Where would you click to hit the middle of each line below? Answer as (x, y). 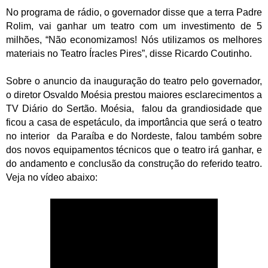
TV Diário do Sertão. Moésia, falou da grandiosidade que (134, 108)
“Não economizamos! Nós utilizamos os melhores (154, 39)
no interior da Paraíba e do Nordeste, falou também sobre (134, 136)
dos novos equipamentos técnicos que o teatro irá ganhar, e (134, 150)
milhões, (26, 39)
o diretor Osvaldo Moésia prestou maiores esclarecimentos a (134, 95)
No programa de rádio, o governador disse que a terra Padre (134, 12)
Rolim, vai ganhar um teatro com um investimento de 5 (134, 26)
